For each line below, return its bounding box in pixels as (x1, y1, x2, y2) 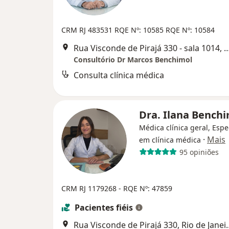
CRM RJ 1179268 (61, 184, 119, 194)
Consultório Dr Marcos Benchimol (74, 55, 192, 65)
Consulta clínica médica (74, 70, 164, 81)
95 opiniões (179, 147, 219, 157)
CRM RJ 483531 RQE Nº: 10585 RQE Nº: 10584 (61, 25, 215, 35)
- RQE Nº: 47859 (119, 184, 172, 194)
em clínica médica (139, 135, 201, 145)
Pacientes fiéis (75, 202, 133, 214)
